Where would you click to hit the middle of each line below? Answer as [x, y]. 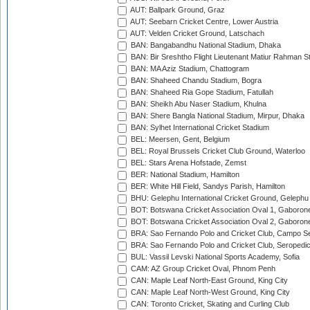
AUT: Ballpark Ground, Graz [177, 10]
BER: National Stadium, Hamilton [184, 175]
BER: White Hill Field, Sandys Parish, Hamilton [207, 186]
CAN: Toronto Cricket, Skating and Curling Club [209, 304]
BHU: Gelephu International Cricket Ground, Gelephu [219, 198]
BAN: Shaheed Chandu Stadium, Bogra [195, 81]
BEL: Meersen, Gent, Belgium [179, 139]
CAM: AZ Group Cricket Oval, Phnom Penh [202, 269]
